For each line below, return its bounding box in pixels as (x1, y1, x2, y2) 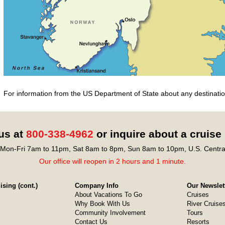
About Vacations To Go (74, 191, 142, 198)
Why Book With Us (74, 200, 130, 207)
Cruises (186, 191, 209, 198)
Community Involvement (74, 209, 146, 216)
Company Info (74, 182, 119, 189)
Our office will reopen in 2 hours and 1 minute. (39, 157, 186, 165)
